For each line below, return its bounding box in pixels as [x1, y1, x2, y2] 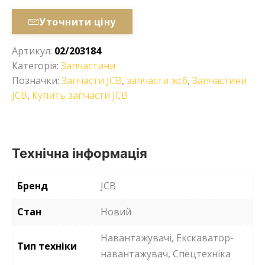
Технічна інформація [12, 146, 147, 161]
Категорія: [12, 59, 61, 73]
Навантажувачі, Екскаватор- [101, 231, 234, 245]
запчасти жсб [127, 74, 188, 88]
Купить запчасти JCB [32, 89, 128, 102]
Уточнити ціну [39, 15, 116, 28]
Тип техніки [17, 240, 77, 253]
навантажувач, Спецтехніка [101, 247, 231, 261]
